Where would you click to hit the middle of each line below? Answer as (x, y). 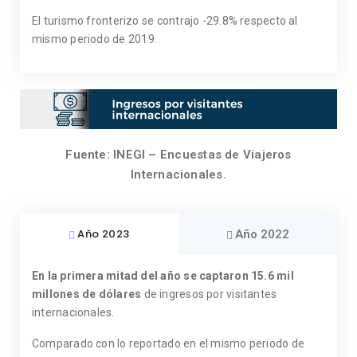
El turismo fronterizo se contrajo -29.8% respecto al (165, 21)
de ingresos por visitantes (209, 294)
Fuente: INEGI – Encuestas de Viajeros (178, 154)
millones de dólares (87, 294)
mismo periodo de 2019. (94, 39)
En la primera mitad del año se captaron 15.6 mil (163, 275)
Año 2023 (104, 234)
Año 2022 (262, 234)
